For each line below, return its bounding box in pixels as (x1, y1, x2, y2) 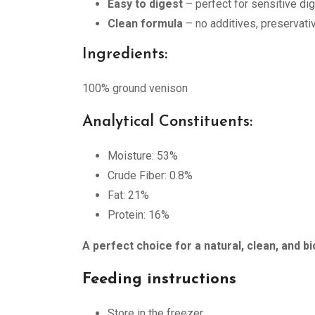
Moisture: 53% (108, 149, 178, 162)
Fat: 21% (108, 188, 149, 202)
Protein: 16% (108, 208, 169, 221)
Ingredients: (82, 46, 167, 63)
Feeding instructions (82, 271, 236, 288)
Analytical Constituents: (82, 114, 252, 130)
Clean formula (108, 17, 183, 30)
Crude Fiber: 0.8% (108, 169, 193, 182)
